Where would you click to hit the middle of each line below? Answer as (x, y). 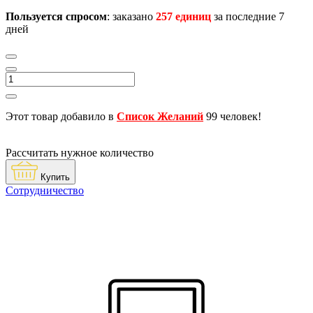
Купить (54, 177)
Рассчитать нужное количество (80, 152)
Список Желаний (160, 116)
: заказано (131, 16)
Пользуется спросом (56, 16)
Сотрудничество (45, 190)
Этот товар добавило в (61, 116)
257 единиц (183, 16)
